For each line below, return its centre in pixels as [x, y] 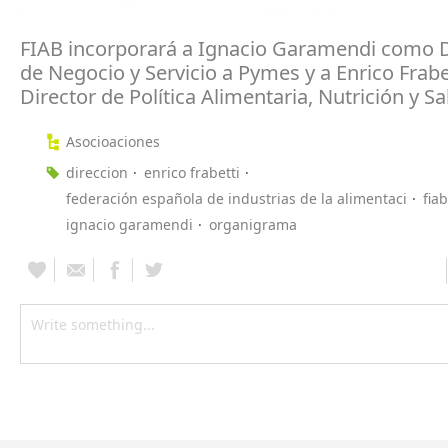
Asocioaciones [113, 141]
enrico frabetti [192, 172]
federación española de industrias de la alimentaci [236, 198]
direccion [97, 172]
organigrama [253, 224]
